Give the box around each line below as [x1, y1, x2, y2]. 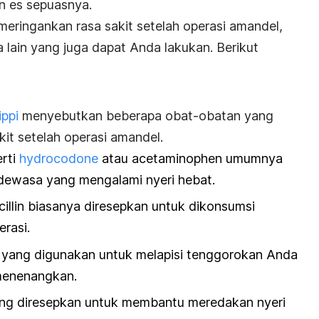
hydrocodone [19, 151, 98, 167]
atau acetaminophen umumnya [98, 151, 283, 167]
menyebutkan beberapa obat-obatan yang [19, 108, 273, 124]
